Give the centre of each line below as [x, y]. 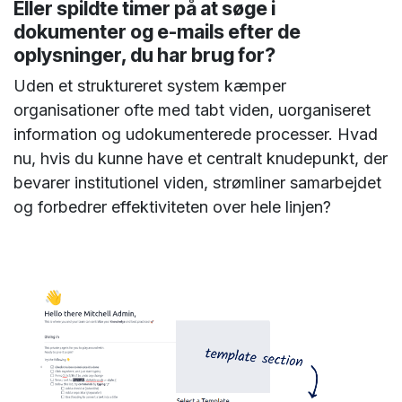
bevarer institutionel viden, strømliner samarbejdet [197, 182]
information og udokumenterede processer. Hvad [196, 134]
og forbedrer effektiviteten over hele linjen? [172, 206]
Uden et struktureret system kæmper [150, 85]
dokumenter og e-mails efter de [157, 31]
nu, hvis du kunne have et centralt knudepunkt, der [201, 158]
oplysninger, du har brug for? [144, 54]
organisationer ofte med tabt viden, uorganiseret [192, 109]
